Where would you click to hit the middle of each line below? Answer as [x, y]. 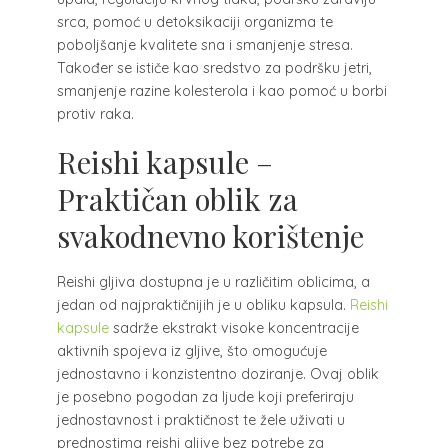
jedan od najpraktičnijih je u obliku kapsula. [203, 304]
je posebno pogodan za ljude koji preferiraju [205, 396]
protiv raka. [95, 113]
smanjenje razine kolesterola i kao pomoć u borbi [221, 90]
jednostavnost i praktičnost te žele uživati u [200, 419]
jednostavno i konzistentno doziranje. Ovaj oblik [217, 373]
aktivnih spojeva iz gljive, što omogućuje [191, 350]
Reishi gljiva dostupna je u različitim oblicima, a [213, 281]
